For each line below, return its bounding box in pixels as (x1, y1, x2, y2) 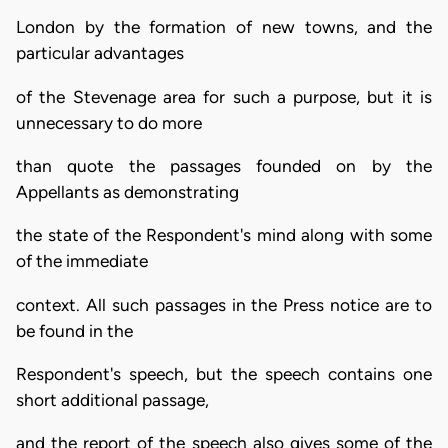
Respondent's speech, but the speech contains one (16, 364, 432, 385)
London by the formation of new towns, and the (16, 17, 432, 38)
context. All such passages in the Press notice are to (16, 294, 432, 315)
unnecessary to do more (16, 112, 202, 133)
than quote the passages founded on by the (16, 156, 432, 177)
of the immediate (16, 251, 148, 272)
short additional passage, (16, 390, 209, 411)
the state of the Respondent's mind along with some (16, 225, 432, 246)
